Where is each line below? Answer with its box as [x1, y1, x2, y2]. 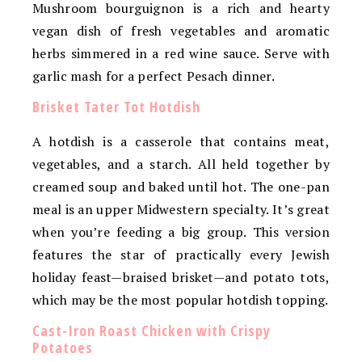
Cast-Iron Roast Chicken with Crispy [32, 320, 271, 340]
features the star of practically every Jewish [32, 245, 330, 263]
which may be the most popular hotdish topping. [32, 290, 329, 309]
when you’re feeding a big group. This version [32, 222, 330, 241]
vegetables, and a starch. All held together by [32, 154, 330, 173]
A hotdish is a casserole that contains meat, [32, 132, 330, 150]
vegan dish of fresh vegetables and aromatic [32, 21, 330, 40]
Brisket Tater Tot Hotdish [32, 96, 200, 116]
